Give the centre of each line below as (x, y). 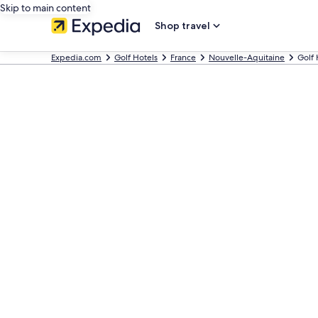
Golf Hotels (136, 57)
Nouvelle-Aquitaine (247, 57)
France (183, 57)
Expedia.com (76, 57)
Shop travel (182, 26)
